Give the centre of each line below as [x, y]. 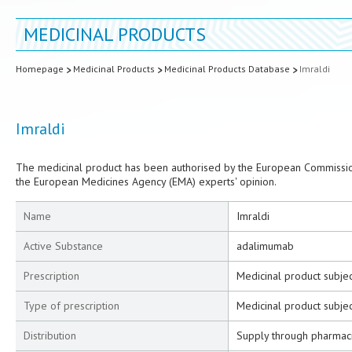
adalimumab [265, 246]
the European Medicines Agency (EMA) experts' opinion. [146, 181]
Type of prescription [71, 306]
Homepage [40, 69]
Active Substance [63, 246]
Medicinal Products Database [227, 69]
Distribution [50, 335]
